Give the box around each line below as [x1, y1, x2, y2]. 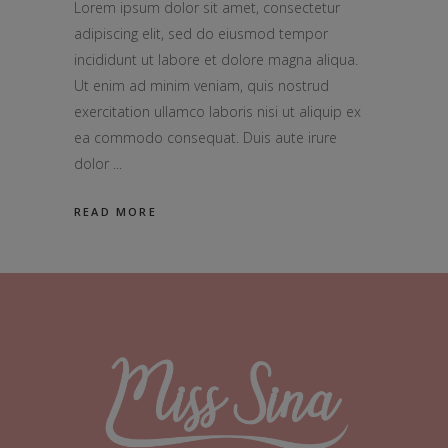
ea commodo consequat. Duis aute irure [74, 127, 337, 147]
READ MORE [74, 204, 157, 220]
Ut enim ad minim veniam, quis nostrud [74, 75, 329, 95]
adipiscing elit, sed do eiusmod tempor [74, 23, 328, 43]
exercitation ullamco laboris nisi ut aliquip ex [74, 101, 361, 121]
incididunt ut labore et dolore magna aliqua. [74, 49, 358, 69]
